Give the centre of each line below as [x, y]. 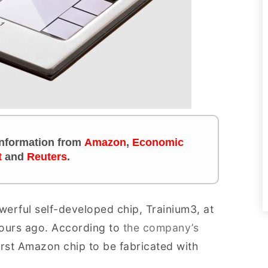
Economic [158, 142]
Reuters [47, 157]
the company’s [161, 228]
